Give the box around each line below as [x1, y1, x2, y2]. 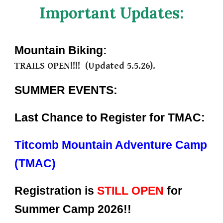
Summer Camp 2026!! [14, 202, 132, 216]
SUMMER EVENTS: [14, 83, 121, 97]
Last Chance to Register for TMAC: [14, 111, 206, 124]
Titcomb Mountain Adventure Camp [14, 138, 208, 151]
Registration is [14, 184, 98, 197]
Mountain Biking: [14, 43, 111, 57]
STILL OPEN [97, 184, 164, 197]
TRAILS [14, 60, 48, 71]
